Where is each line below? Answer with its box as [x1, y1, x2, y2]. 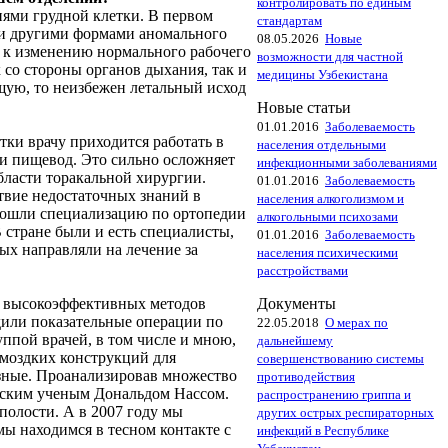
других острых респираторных [257, 405, 434, 420]
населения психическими [257, 245, 398, 260]
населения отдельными [257, 137, 386, 152]
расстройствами [257, 263, 348, 278]
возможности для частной [257, 49, 403, 64]
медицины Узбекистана [257, 67, 388, 82]
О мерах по [325, 315, 388, 330]
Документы [257, 295, 336, 312]
